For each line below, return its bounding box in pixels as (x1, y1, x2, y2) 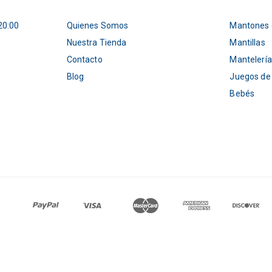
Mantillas (229, 38, 265, 48)
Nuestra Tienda (66, 38, 127, 48)
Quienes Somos (66, 21, 129, 31)
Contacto (66, 55, 103, 65)
